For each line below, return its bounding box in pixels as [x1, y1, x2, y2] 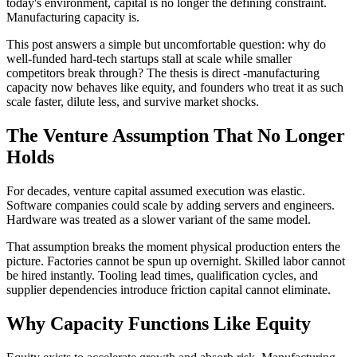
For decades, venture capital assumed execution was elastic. [6, 184, 305, 198]
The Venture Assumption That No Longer [6, 125, 345, 147]
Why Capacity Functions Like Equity [6, 312, 311, 334]
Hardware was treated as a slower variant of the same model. [6, 213, 311, 227]
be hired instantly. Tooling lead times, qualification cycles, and [6, 269, 318, 283]
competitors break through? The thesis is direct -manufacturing [6, 66, 320, 80]
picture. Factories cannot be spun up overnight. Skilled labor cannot [6, 254, 345, 269]
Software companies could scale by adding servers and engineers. [6, 198, 335, 213]
